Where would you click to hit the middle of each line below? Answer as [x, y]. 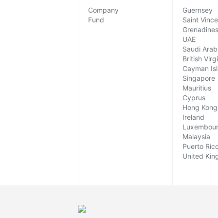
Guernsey [197, 10]
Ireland [193, 117]
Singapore [199, 78]
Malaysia [196, 136]
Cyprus [194, 97]
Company [103, 10]
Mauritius [197, 88]
